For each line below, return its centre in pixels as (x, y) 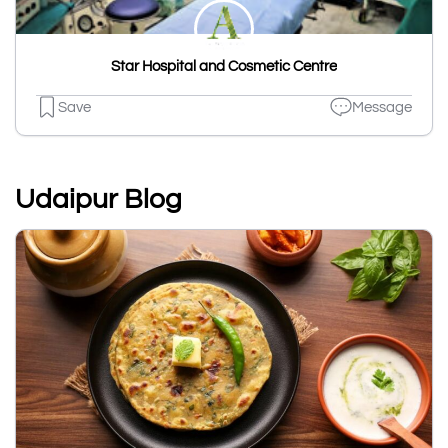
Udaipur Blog (98, 200)
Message (382, 107)
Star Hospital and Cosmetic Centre (224, 67)
